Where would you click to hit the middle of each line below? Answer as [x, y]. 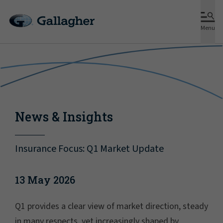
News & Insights [64, 117]
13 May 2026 [45, 180]
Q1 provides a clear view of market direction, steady [111, 206]
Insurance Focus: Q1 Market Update [89, 149]
